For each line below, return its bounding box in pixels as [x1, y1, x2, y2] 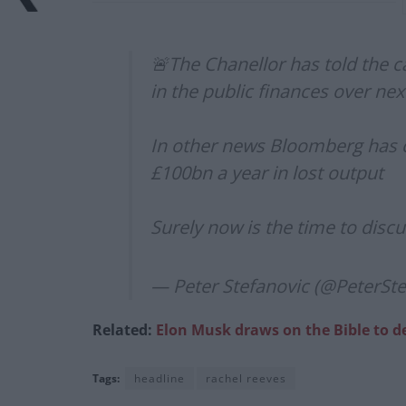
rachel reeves [206, 371, 286, 387]
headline [134, 371, 185, 387]
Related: [92, 320, 156, 341]
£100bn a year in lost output [150, 160, 383, 186]
